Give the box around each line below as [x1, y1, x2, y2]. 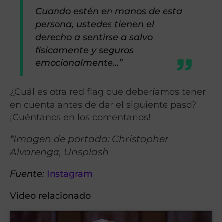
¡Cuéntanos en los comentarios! [10, 112, 151, 123]
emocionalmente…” [35, 57, 123, 68]
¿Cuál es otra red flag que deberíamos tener [10, 86, 206, 97]
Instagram [47, 168, 93, 179]
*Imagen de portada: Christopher [10, 133, 168, 145]
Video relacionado [10, 190, 91, 201]
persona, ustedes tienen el [35, 18, 155, 29]
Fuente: [10, 168, 47, 179]
